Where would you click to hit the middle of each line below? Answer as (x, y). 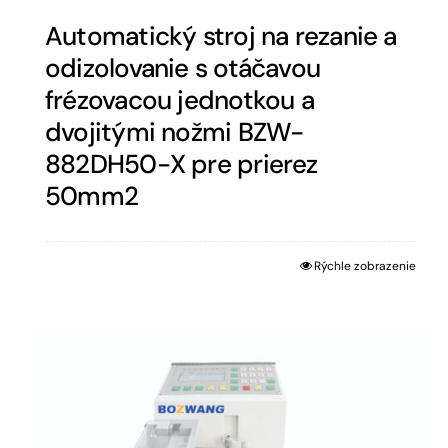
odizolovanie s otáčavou (183, 68)
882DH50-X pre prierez (181, 164)
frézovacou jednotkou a (179, 100)
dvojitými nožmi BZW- (174, 132)
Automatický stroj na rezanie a (221, 36)
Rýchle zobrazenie (365, 266)
